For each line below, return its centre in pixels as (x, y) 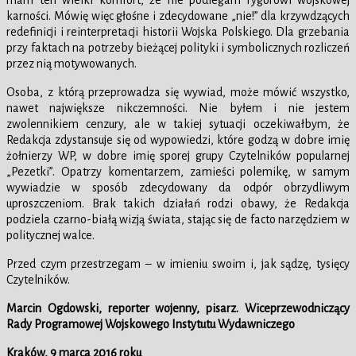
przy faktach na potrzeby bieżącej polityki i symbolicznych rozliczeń (178, 48)
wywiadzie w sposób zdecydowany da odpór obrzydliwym (178, 188)
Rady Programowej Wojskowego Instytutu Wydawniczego (151, 325)
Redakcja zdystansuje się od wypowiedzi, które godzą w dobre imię (178, 140)
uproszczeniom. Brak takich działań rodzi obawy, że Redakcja (178, 204)
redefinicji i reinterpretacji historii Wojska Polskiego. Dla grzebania (178, 32)
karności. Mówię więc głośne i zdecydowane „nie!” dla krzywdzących (178, 16)
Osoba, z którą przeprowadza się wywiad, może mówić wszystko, (178, 93)
